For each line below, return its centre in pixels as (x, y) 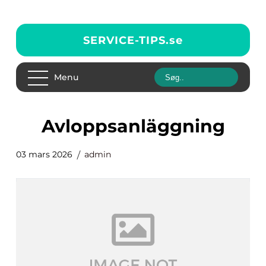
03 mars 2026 (44, 154)
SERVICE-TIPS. (126, 40)
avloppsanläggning (140, 126)
